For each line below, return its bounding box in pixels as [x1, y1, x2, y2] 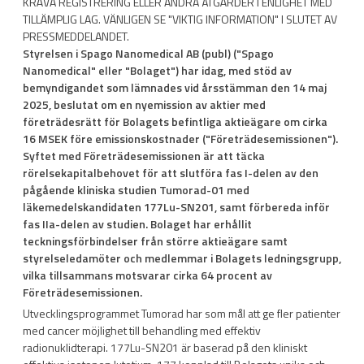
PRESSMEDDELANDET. [23, 27, 129, 45]
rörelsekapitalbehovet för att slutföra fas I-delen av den [23, 163, 318, 181]
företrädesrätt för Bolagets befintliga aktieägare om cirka [23, 112, 327, 130]
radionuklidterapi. [23, 339, 110, 356]
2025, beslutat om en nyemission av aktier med [23, 95, 266, 113]
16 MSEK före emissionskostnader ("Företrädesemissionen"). [23, 129, 338, 147]
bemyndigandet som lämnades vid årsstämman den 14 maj [23, 78, 327, 96]
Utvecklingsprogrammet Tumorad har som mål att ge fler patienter [23, 305, 340, 322]
